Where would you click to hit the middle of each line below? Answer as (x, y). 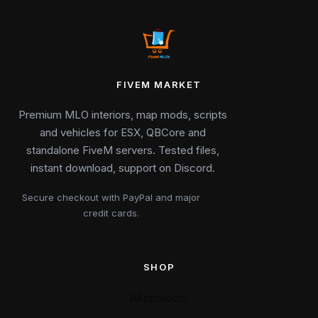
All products (159, 298)
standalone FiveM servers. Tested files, (123, 150)
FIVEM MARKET (159, 84)
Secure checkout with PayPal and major (111, 197)
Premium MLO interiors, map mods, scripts (123, 115)
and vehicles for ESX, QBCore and (123, 132)
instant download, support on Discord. (123, 168)
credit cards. (111, 213)
